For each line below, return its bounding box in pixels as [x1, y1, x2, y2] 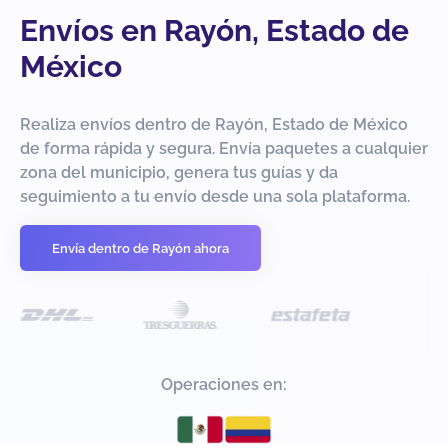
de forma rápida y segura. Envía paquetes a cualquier [20, 139, 428, 159]
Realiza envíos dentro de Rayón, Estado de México [20, 115, 408, 135]
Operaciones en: [161, 375, 287, 395]
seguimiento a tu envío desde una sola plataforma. [20, 187, 410, 207]
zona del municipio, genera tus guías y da [20, 163, 338, 183]
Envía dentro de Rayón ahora [52, 240, 229, 256]
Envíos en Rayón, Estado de [20, 13, 409, 49]
